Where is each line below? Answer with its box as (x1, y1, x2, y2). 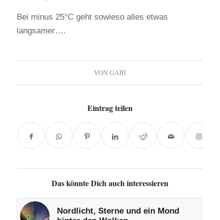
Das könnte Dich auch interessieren (51, 177, 168, 189)
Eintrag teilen (87, 102, 133, 114)
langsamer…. (16, 26, 66, 35)
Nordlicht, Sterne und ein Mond (56, 206, 179, 216)
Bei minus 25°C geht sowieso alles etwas (16, 12, 168, 22)
